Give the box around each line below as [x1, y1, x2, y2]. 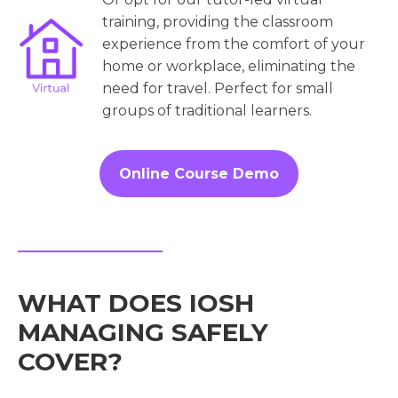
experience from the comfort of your [102, 36, 365, 53]
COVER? [18, 346, 130, 378]
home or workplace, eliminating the [102, 58, 355, 76]
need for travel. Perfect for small [102, 80, 333, 98]
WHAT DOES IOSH [18, 288, 254, 319]
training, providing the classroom [102, 13, 333, 31]
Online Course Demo [119, 165, 279, 183]
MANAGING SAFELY [18, 317, 268, 348]
